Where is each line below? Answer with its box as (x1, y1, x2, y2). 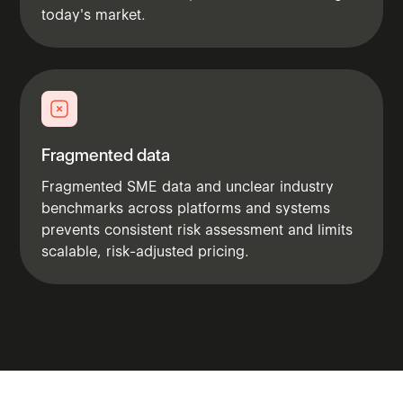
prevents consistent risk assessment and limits (41, 220, 354, 238)
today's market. (41, 5, 147, 23)
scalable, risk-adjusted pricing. (41, 242, 250, 260)
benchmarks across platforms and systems (41, 199, 331, 217)
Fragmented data (41, 144, 171, 166)
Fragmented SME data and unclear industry (41, 177, 335, 195)
